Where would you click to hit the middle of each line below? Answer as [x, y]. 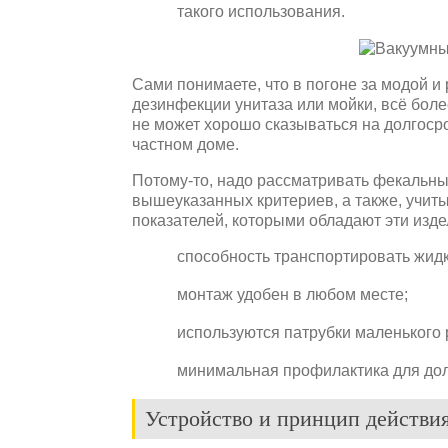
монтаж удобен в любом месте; [292, 294]
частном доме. [185, 144]
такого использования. [261, 11]
